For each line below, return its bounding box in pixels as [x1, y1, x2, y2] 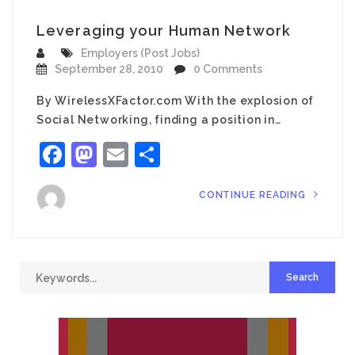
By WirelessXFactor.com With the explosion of [36, 94, 315, 107]
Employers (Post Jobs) [81, 47, 200, 59]
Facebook [65, 139, 182, 169]
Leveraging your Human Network [36, 22, 291, 39]
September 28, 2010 [55, 63, 163, 75]
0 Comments [193, 63, 262, 75]
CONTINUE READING [198, 189, 310, 200]
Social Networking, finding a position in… [36, 113, 281, 126]
